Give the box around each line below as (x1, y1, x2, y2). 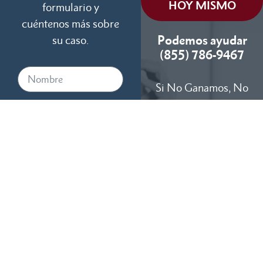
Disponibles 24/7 (160, 131, 244, 145)
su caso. (52, 33, 89, 47)
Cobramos (177, 97, 227, 111)
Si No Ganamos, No (156, 80, 249, 95)
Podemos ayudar (157, 32, 247, 48)
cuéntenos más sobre (22, 16, 120, 31)
